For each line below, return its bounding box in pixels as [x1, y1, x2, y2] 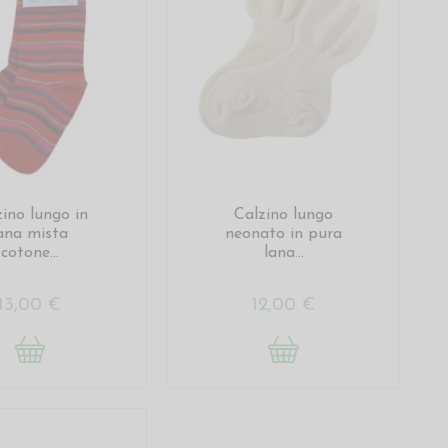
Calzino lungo [234, 206, 334, 223]
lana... [263, 244, 304, 261]
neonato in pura [225, 225, 343, 242]
